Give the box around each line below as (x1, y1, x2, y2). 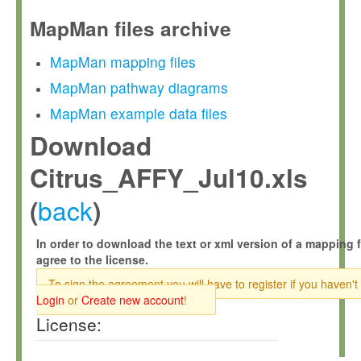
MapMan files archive (30, 14, 231, 43)
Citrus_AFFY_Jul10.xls (30, 160, 308, 196)
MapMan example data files (50, 103, 227, 123)
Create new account (81, 292, 184, 308)
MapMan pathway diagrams (50, 77, 228, 98)
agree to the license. (36, 251, 148, 268)
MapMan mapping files (50, 52, 196, 72)
